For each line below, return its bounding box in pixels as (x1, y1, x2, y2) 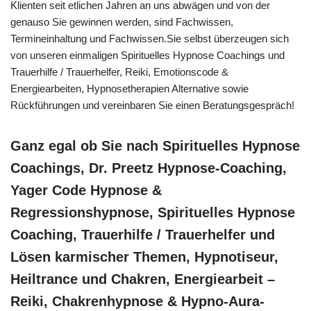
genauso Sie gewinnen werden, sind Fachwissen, (10, 15, 233, 28)
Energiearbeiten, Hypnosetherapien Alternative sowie (10, 82, 249, 94)
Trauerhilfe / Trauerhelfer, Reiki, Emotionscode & (10, 65, 228, 78)
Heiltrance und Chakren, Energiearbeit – (10, 271, 275, 287)
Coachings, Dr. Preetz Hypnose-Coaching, (10, 160, 287, 176)
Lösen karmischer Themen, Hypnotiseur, (10, 249, 278, 264)
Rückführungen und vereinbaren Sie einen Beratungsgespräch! (10, 99, 294, 111)
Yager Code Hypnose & (10, 182, 162, 198)
